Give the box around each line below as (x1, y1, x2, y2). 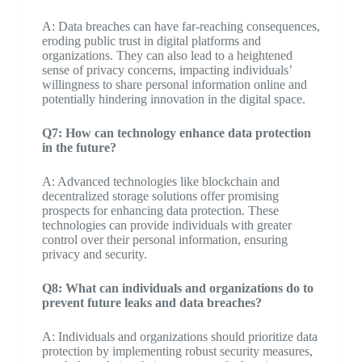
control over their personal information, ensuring (41, 233, 288, 246)
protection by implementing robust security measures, (41, 344, 313, 358)
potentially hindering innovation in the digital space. (41, 92, 305, 106)
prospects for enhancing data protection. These (41, 204, 279, 217)
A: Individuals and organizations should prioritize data (41, 330, 318, 343)
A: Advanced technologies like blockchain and (41, 175, 280, 188)
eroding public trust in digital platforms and (41, 34, 261, 48)
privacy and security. (41, 247, 147, 261)
